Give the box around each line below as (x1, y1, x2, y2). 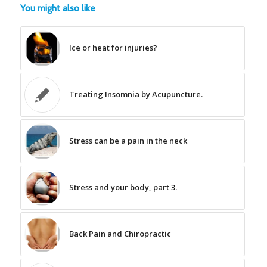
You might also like (20, 2, 95, 14)
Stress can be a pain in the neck (69, 135, 187, 147)
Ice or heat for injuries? (69, 42, 157, 54)
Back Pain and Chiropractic (69, 228, 171, 240)
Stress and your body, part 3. (69, 182, 177, 193)
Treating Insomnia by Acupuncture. (69, 89, 203, 100)
